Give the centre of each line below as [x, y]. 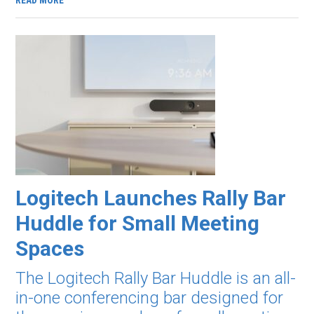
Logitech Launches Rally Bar [151, 198]
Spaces [50, 248]
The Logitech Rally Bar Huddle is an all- [156, 278]
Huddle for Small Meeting [138, 223]
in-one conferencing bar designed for [150, 298]
